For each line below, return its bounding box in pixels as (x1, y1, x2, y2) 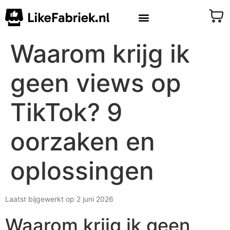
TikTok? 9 (10, 97, 123, 127)
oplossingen (10, 156, 154, 186)
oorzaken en (10, 126, 155, 157)
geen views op (10, 68, 181, 98)
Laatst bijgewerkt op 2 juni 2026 (5, 195, 113, 203)
